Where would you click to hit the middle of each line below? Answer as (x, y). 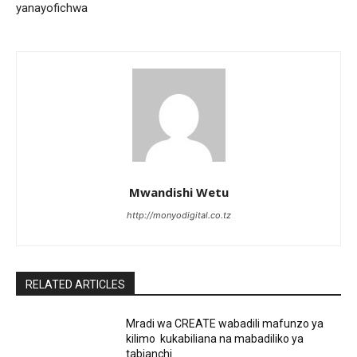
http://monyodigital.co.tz (178, 216)
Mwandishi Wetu (178, 192)
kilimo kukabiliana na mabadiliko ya (215, 339)
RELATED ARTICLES (75, 285)
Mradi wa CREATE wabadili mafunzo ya (225, 324)
